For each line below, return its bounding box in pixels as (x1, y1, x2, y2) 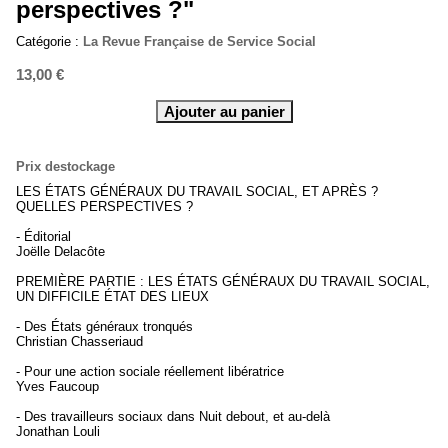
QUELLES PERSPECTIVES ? (16, 199, 193, 215)
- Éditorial (16, 229, 71, 245)
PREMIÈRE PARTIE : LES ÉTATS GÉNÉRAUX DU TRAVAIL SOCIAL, (16, 274, 430, 290)
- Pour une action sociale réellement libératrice (16, 364, 284, 380)
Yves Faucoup (16, 379, 99, 395)
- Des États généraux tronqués (16, 319, 193, 335)
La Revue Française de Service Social (83, 34, 316, 50)
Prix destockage (16, 159, 115, 175)
